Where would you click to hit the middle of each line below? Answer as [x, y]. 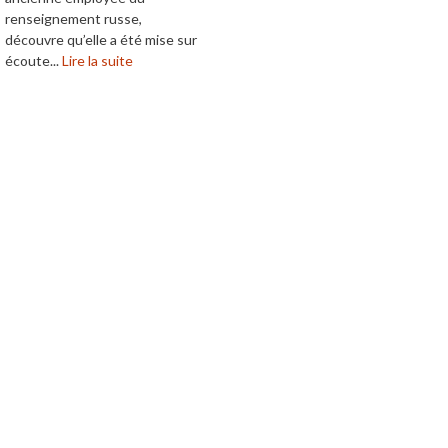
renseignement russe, [73, 19]
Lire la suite [97, 61]
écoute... [33, 61]
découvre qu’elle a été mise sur [101, 40]
